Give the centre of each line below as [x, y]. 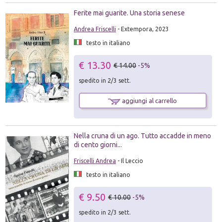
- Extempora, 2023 [142, 29]
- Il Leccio [129, 161]
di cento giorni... [98, 145]
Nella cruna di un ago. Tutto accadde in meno [142, 136]
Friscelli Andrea [95, 161]
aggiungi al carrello [149, 101]
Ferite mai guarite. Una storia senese [129, 13]
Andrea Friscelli [95, 29]
